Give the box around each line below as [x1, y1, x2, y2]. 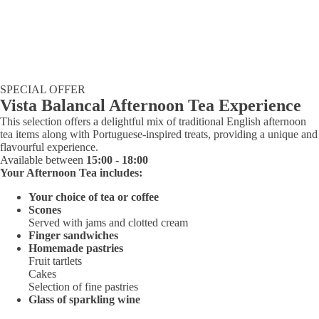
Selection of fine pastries [28, 281, 138, 293]
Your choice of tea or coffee [28, 191, 159, 203]
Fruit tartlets [28, 255, 82, 267]
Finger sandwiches [28, 229, 118, 241]
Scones [28, 204, 61, 216]
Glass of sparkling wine [28, 293, 140, 305]
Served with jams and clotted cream [28, 216, 188, 229]
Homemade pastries [28, 242, 123, 254]
